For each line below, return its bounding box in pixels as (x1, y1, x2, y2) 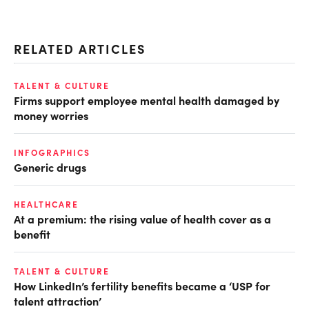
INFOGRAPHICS (14, 146, 90, 158)
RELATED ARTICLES (14, 39, 146, 57)
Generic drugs (14, 159, 86, 175)
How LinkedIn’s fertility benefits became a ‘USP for (14, 277, 270, 293)
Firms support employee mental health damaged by (14, 92, 279, 108)
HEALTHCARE (14, 198, 79, 210)
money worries (14, 107, 88, 123)
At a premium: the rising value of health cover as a (14, 210, 271, 226)
